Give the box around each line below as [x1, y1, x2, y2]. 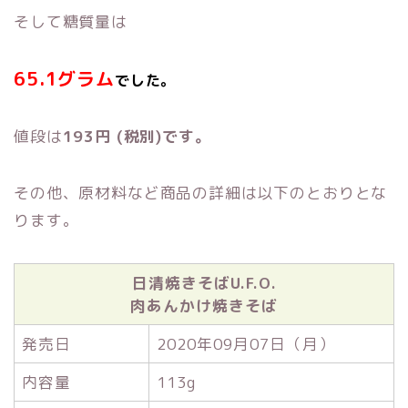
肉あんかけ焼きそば [130, 295, 278, 317]
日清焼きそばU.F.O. [131, 272, 277, 294]
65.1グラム [14, 66, 115, 92]
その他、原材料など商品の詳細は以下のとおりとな [14, 182, 388, 204]
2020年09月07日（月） [157, 333, 335, 355]
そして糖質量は [14, 11, 127, 33]
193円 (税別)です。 [62, 126, 211, 148]
